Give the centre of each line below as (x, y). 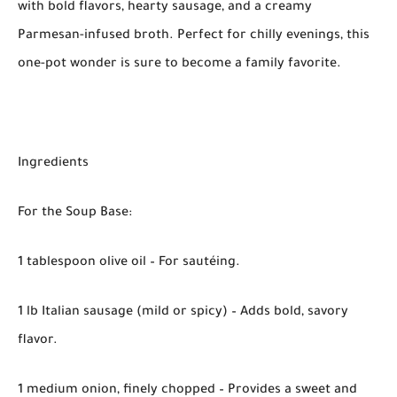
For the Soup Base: (75, 213)
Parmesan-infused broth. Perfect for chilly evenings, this (194, 36)
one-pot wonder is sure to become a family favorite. (179, 64)
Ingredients (53, 163)
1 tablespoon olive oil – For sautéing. (129, 263)
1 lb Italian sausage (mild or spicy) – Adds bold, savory (183, 312)
